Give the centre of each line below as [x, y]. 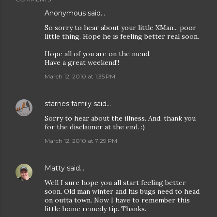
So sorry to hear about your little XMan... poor [120, 28]
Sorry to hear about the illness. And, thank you [120, 118]
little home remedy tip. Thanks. [95, 209]
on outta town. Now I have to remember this [117, 200]
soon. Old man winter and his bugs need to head [122, 191]
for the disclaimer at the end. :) [95, 127]
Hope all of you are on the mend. [98, 54]
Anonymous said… [75, 13]
